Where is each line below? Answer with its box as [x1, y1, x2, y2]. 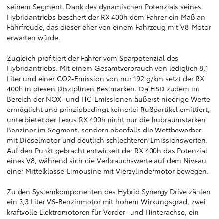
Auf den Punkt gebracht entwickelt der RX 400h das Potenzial [7, 145, 207, 155]
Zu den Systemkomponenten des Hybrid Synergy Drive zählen [7, 186, 211, 196]
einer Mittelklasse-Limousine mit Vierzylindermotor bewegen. [7, 166, 209, 175]
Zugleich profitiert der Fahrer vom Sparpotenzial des [7, 53, 178, 63]
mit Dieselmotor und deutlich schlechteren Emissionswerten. [7, 135, 208, 145]
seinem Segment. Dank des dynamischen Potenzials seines [7, 1, 201, 11]
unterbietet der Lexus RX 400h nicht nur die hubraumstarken [7, 114, 206, 124]
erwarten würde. [7, 32, 60, 42]
